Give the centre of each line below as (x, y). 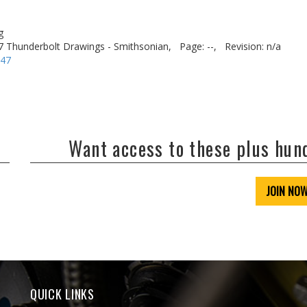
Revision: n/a (253, 46)
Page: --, (198, 46)
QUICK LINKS (62, 294)
